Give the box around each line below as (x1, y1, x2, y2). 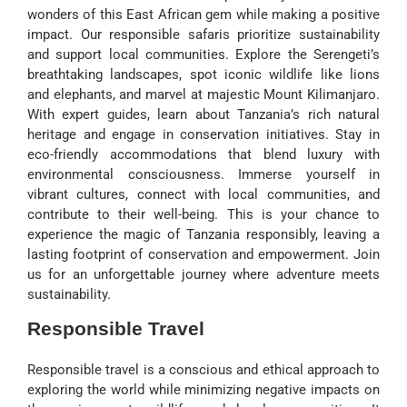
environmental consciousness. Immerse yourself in (27, 165, 380, 183)
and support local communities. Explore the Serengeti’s (27, 45, 380, 63)
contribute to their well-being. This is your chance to (27, 205, 380, 223)
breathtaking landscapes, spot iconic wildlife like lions (27, 65, 380, 83)
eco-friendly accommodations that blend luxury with (27, 145, 380, 163)
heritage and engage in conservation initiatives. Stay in (27, 125, 380, 143)
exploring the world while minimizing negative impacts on (27, 381, 380, 398)
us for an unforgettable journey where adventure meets (27, 265, 380, 283)
